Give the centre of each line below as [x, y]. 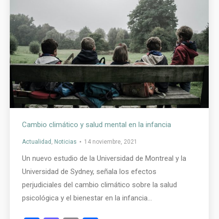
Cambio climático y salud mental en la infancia [97, 124]
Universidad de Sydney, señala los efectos [89, 171]
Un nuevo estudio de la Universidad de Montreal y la [104, 158]
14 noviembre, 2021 [111, 142]
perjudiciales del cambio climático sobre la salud [99, 185]
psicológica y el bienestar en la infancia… [87, 198]
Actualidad [37, 142]
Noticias [66, 142]
